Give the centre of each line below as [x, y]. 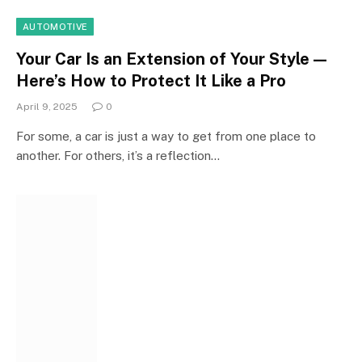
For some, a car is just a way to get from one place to [166, 136]
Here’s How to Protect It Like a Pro [151, 80]
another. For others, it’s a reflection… [118, 155]
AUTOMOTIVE [55, 26]
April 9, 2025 [47, 106]
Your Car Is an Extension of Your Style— [173, 59]
